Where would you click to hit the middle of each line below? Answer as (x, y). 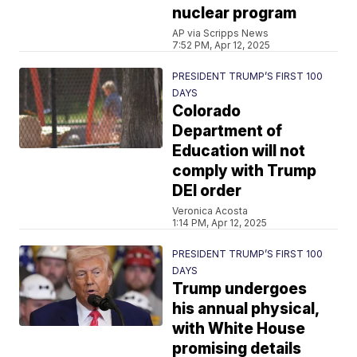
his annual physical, (246, 309)
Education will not (239, 151)
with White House (239, 329)
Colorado (207, 111)
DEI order (207, 191)
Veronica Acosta (210, 211)
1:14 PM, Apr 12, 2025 (220, 223)
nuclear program (235, 13)
